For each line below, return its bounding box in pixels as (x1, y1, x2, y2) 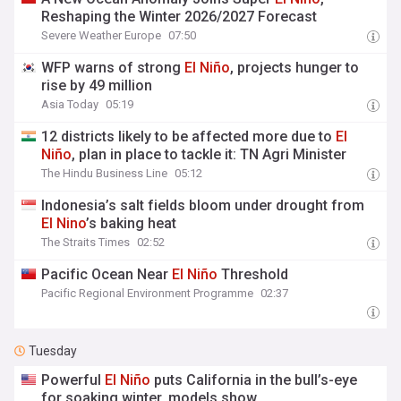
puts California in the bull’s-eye (150, 371, 358, 388)
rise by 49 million (41, 77, 153, 94)
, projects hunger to (230, 59, 360, 76)
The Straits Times (41, 235, 131, 249)
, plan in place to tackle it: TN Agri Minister (72, 146, 347, 163)
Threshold (218, 266, 289, 283)
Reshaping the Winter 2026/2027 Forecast (41, 8, 318, 25)
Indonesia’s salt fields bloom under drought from (41, 197, 365, 214)
